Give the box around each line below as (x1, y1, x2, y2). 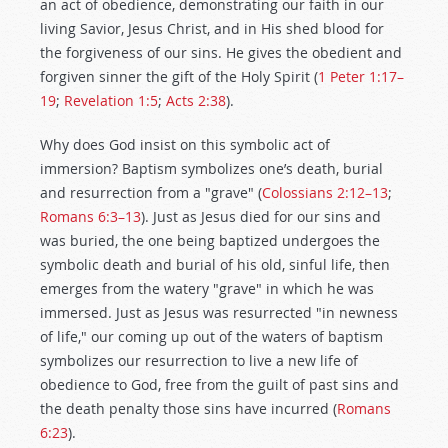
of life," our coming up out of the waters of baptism (40, 327, 383, 346)
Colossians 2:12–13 (262, 183, 388, 202)
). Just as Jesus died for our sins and (141, 207, 381, 226)
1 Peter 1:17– (318, 67, 404, 86)
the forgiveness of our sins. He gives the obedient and (40, 43, 402, 62)
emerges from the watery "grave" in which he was (40, 279, 374, 298)
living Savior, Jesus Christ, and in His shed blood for (40, 19, 384, 38)
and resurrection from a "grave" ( (40, 183, 262, 202)
